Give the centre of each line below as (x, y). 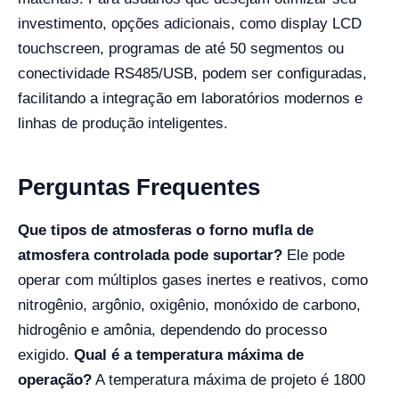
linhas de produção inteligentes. (123, 123)
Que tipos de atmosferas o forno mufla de (166, 230)
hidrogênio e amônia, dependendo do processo (172, 330)
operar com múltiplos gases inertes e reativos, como (193, 280)
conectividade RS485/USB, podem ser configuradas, (192, 73)
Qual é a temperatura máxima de (189, 354)
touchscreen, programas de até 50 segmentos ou (181, 48)
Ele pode (313, 255)
